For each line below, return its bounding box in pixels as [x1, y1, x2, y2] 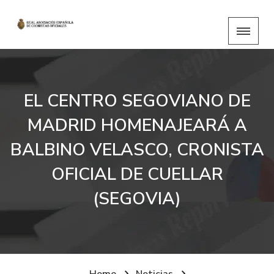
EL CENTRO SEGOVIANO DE [23, 89, 251, 113]
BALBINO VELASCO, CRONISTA [10, 138, 264, 161]
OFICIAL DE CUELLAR [51, 163, 223, 186]
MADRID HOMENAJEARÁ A [27, 114, 247, 137]
